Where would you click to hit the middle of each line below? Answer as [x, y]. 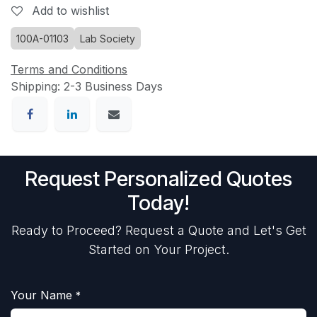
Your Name [41, 295]
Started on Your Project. [158, 250]
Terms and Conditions [69, 69]
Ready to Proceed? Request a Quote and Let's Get [158, 231]
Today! [158, 203]
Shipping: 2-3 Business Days [87, 86]
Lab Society [108, 39]
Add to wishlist [70, 11]
